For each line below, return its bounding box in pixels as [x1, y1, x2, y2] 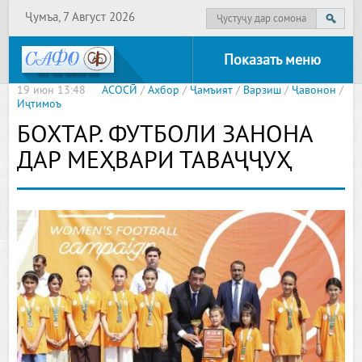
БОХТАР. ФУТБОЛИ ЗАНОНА [17, 121, 314, 152]
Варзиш [243, 84, 282, 98]
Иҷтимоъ [17, 98, 62, 112]
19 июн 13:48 [17, 84, 86, 98]
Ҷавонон [292, 84, 337, 98]
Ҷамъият [190, 84, 234, 98]
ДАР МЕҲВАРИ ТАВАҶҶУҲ [17, 147, 293, 178]
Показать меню [223, 52, 321, 70]
